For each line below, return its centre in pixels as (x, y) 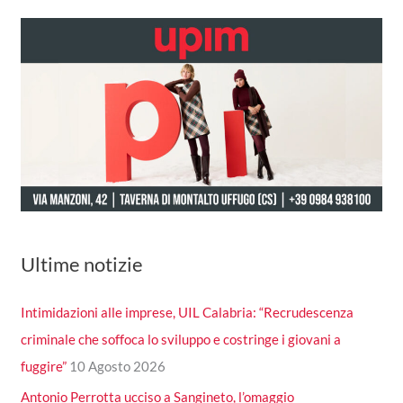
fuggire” (44, 367)
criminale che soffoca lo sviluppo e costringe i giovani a (181, 340)
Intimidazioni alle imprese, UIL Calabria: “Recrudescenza (188, 313)
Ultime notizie (82, 264)
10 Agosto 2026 (118, 367)
